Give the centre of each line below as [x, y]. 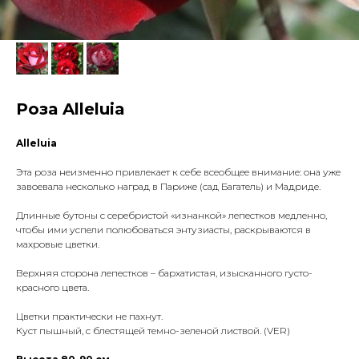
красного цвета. [52, 287]
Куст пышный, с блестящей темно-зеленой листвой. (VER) [153, 331]
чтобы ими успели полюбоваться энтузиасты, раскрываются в [163, 230]
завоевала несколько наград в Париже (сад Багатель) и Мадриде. [168, 186]
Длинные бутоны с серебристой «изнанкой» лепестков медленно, [171, 215]
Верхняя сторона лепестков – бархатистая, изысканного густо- [164, 273]
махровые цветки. [58, 244]
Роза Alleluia [71, 109]
